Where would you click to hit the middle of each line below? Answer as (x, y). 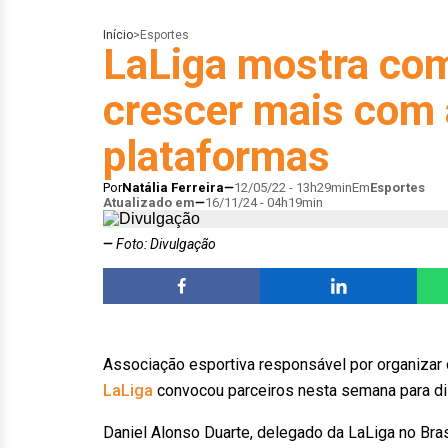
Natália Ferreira (173, 187)
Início (118, 35)
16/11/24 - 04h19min (264, 202)
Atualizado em (149, 202)
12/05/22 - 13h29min (293, 187)
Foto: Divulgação (164, 244)
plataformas (216, 156)
